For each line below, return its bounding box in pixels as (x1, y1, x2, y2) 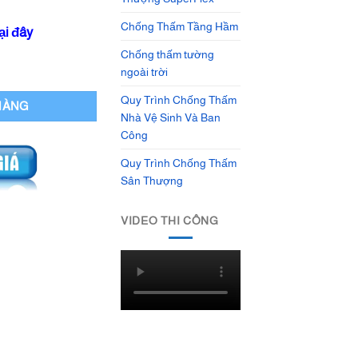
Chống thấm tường (121, 48, 214, 62)
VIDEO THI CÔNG (121, 213, 219, 227)
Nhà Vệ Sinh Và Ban (121, 111, 221, 125)
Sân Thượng (121, 174, 183, 188)
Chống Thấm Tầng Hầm (121, 20, 238, 34)
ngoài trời (121, 66, 168, 79)
